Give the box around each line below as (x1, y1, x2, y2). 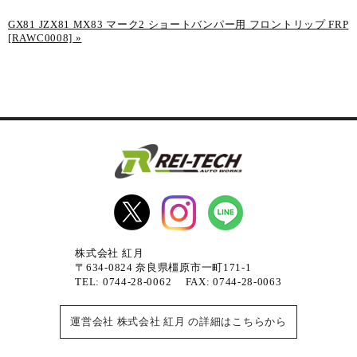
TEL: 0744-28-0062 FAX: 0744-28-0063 (75, 277, 282, 288)
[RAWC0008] (8, 33, 73, 44)
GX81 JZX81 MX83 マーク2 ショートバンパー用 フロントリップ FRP (8, 19, 349, 30)
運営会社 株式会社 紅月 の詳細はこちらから (70, 316, 287, 328)
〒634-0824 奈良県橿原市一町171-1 (75, 262, 252, 274)
